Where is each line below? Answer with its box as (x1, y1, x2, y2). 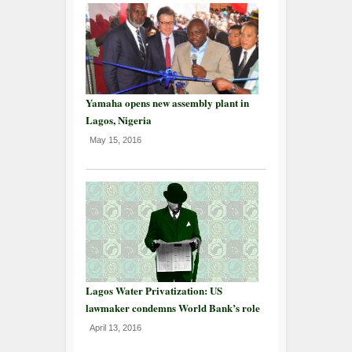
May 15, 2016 (90, 135, 141, 145)
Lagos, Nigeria (86, 112, 152, 128)
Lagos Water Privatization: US (86, 282, 222, 298)
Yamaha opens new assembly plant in (86, 95, 249, 111)
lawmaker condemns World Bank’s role (86, 299, 260, 315)
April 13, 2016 (90, 322, 141, 332)
